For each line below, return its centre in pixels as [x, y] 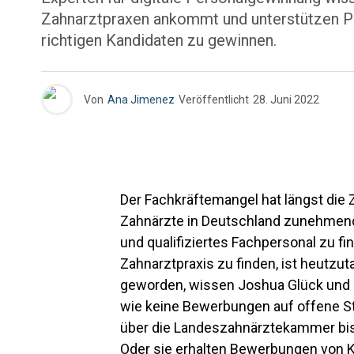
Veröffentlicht [214, 100]
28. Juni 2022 [286, 100]
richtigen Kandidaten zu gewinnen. [159, 40]
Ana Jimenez [141, 100]
